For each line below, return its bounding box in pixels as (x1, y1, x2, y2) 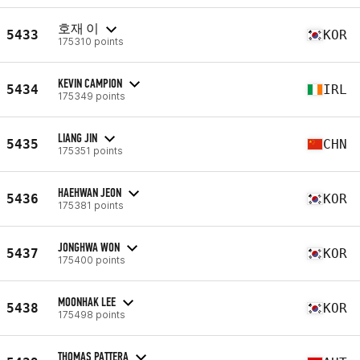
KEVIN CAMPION (58, 75, 122, 91)
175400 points (58, 253, 125, 266)
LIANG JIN (58, 129, 97, 145)
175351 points (58, 144, 123, 157)
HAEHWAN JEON (58, 184, 121, 200)
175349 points (58, 89, 125, 102)
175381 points (58, 198, 124, 211)
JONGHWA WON (58, 239, 120, 255)
